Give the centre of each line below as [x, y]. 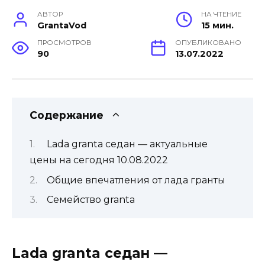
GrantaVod [62, 25]
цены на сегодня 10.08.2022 [99, 160]
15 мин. [217, 25]
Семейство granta [91, 199]
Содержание [67, 115]
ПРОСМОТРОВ [65, 42]
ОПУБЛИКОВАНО [208, 42]
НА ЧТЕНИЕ [221, 14]
